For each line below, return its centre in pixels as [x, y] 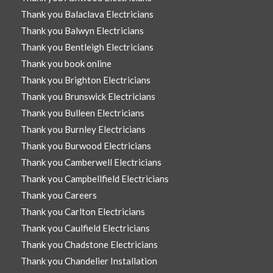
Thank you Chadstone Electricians [89, 245]
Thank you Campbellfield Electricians [94, 179]
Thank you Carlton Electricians [83, 212]
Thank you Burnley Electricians [83, 129]
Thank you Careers [58, 195]
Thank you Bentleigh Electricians [87, 47]
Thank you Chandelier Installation [89, 261]
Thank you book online [66, 64]
